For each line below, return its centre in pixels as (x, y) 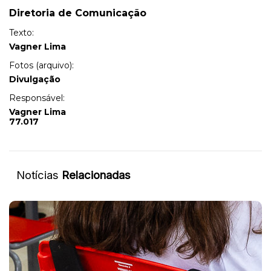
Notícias (39, 175)
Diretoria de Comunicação (78, 13)
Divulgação (35, 80)
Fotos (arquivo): (41, 66)
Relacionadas (96, 175)
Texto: (21, 33)
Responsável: (37, 98)
